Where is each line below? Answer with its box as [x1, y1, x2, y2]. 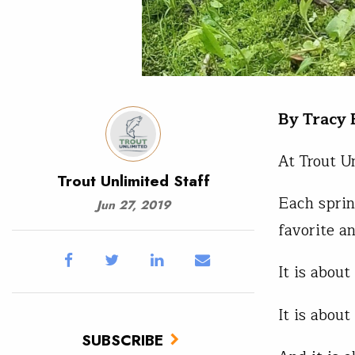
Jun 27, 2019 [96, 196, 170, 214]
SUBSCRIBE [82, 328, 163, 351]
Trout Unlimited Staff [56, 169, 210, 192]
